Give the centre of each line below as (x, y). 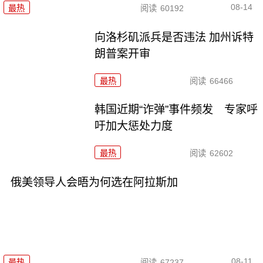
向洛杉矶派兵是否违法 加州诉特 (174, 37)
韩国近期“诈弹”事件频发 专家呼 (176, 110)
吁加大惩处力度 (134, 126)
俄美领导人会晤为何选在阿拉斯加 (94, 183)
